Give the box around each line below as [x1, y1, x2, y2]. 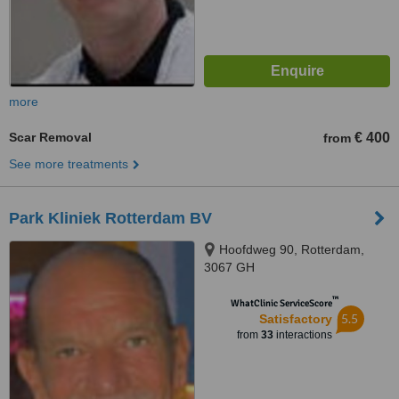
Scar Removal [9, 130, 92, 144]
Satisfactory [258, 312, 332, 326]
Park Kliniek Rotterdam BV [9, 209, 212, 227]
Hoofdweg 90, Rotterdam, [219, 242, 364, 256]
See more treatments [9, 157, 128, 171]
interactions [273, 329, 332, 341]
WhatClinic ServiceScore [230, 297, 332, 309]
